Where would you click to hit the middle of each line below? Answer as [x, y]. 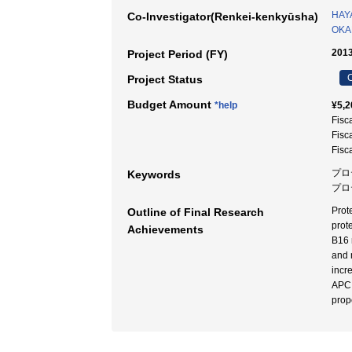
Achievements [165, 229]
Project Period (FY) [178, 54]
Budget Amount [171, 104]
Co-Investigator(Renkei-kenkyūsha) [223, 16]
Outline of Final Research [196, 212]
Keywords [154, 174]
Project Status [165, 79]
